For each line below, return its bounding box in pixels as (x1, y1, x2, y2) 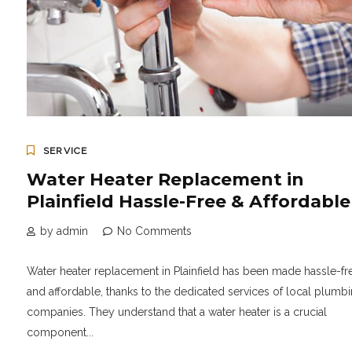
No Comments (117, 225, 192, 238)
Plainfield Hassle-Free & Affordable (27, 191, 350, 213)
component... (27, 326, 93, 339)
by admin (40, 225, 88, 238)
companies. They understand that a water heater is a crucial (27, 306, 327, 319)
